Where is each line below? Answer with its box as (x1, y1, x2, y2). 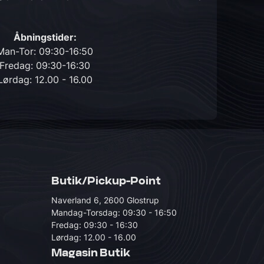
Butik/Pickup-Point (51, 176, 161, 187)
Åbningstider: (13, 31, 77, 43)
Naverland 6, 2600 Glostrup (51, 195, 159, 205)
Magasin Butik (51, 248, 130, 259)
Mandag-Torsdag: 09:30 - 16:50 (51, 207, 177, 217)
